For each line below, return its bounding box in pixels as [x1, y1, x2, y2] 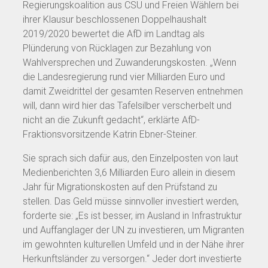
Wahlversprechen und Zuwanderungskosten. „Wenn [23, 56, 236, 68]
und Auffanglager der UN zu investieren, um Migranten [23, 224, 244, 236]
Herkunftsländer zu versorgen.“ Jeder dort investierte [23, 252, 242, 264]
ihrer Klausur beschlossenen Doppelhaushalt [23, 13, 206, 25]
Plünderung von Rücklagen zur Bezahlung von [23, 42, 211, 54]
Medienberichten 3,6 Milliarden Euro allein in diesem [23, 166, 235, 178]
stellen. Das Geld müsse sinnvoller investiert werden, [23, 195, 239, 207]
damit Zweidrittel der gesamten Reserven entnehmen [23, 85, 243, 97]
